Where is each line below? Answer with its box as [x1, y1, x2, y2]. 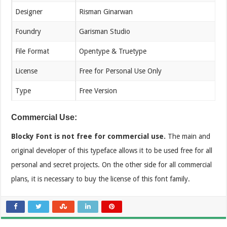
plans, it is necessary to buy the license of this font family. [11, 174, 191, 183]
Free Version [79, 86, 118, 95]
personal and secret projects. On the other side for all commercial [11, 160, 212, 169]
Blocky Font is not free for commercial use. [11, 132, 166, 140]
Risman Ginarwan [79, 7, 133, 16]
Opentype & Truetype [79, 47, 147, 55]
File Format [15, 47, 50, 55]
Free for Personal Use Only [79, 66, 162, 75]
